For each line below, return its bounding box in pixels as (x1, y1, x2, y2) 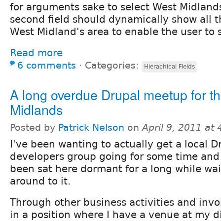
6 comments (17, 60, 76, 71)
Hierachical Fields (144, 63, 195, 70)
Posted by (10, 122, 58, 133)
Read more (10, 46, 63, 59)
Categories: (85, 60, 142, 71)
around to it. (10, 175, 71, 187)
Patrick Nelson (58, 122, 124, 133)
